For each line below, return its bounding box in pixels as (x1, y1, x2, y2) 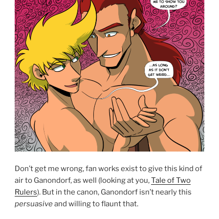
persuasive (15, 199, 53, 208)
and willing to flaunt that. (53, 199, 138, 208)
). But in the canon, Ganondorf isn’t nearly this (37, 187, 192, 197)
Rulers (15, 187, 37, 197)
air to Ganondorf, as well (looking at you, (15, 175, 151, 185)
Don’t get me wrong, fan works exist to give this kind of (15, 164, 202, 173)
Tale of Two (151, 175, 191, 185)
